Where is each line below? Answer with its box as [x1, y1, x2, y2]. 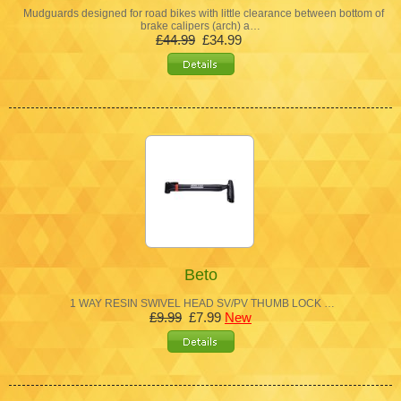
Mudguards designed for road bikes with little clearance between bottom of [17, 6, 384, 20]
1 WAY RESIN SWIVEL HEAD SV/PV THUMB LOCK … [66, 296, 335, 310]
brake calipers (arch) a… [141, 19, 260, 32]
